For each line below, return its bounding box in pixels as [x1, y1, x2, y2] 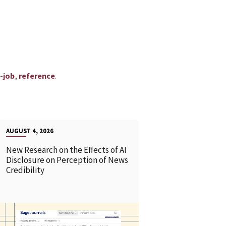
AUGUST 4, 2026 [6, 126, 53, 135]
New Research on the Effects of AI [6, 144, 127, 155]
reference [18, 70, 55, 81]
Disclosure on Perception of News [6, 154, 128, 165]
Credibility [6, 164, 46, 176]
